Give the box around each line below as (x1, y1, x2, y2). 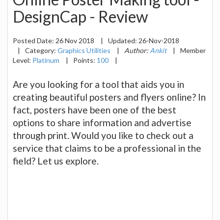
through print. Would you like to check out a (13, 129, 193, 141)
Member (180, 46, 206, 55)
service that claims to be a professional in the (13, 142, 201, 154)
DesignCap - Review (13, 7, 148, 27)
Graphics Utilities (57, 46, 110, 55)
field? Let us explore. (13, 155, 99, 166)
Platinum (32, 55, 59, 64)
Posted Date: (13, 36, 55, 45)
